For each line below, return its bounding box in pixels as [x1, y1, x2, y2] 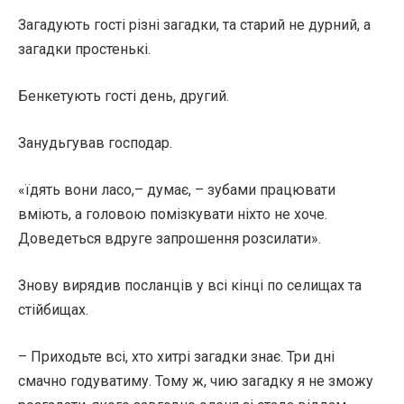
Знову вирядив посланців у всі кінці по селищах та [18, 277, 362, 294]
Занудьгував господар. [18, 134, 172, 151]
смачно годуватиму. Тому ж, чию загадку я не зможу [18, 372, 373, 390]
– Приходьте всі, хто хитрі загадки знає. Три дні [18, 348, 335, 365]
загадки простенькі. [18, 41, 151, 58]
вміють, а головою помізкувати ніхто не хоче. [18, 206, 327, 223]
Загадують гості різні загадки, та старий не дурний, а [18, 16, 371, 33]
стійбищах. [18, 301, 88, 318]
